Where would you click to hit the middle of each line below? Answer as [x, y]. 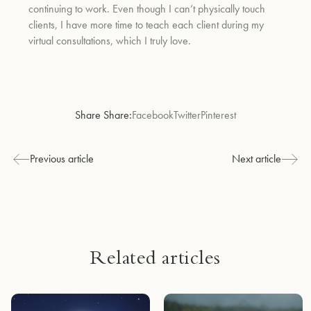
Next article [256, 159]
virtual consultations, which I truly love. [111, 40]
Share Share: [103, 115]
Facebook [153, 115]
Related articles [155, 260]
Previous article [62, 159]
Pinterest [218, 115]
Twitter [187, 115]
